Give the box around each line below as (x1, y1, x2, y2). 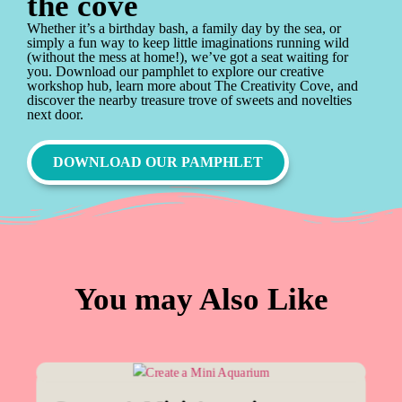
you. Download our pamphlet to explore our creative (27, 63, 324, 79)
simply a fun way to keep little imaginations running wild (27, 34, 349, 50)
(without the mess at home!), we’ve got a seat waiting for (27, 48, 348, 65)
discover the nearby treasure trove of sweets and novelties (27, 92, 352, 108)
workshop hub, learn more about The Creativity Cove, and (27, 77, 358, 93)
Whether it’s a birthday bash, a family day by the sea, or (27, 20, 341, 36)
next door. (27, 106, 83, 122)
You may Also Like (74, 281, 328, 317)
